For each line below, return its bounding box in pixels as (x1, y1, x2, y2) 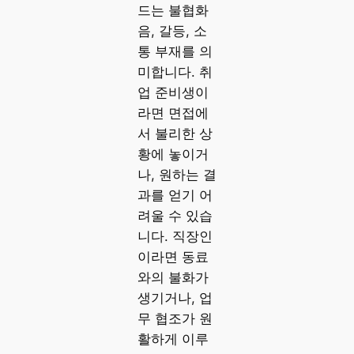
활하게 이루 (137, 331, 209, 348)
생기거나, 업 (137, 290, 213, 307)
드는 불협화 (137, 2, 209, 19)
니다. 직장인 (137, 228, 213, 245)
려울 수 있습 (137, 208, 213, 224)
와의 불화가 (137, 269, 209, 286)
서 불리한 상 (137, 126, 213, 142)
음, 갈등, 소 (137, 23, 207, 40)
